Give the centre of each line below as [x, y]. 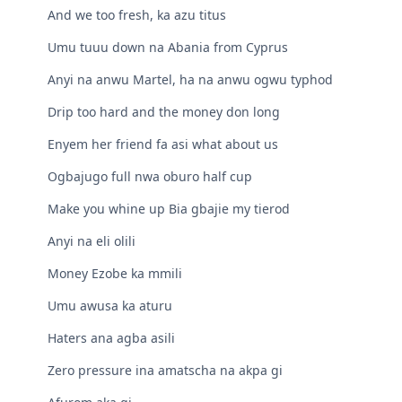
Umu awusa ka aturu [110, 306]
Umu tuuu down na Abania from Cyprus [168, 48]
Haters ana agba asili [112, 338]
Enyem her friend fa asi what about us [163, 144]
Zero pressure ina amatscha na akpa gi [166, 371]
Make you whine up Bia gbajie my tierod [169, 209]
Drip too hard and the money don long [164, 112]
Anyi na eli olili [92, 241]
